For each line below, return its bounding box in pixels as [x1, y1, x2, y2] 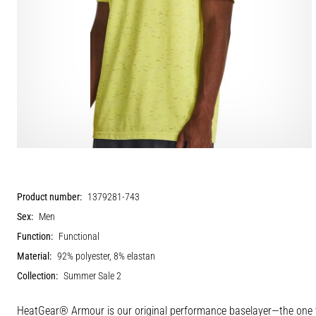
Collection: [17, 269, 58, 282]
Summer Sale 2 [63, 269, 121, 282]
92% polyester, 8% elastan [57, 250, 155, 262]
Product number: [17, 190, 82, 203]
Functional [59, 230, 99, 243]
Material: [17, 250, 51, 262]
